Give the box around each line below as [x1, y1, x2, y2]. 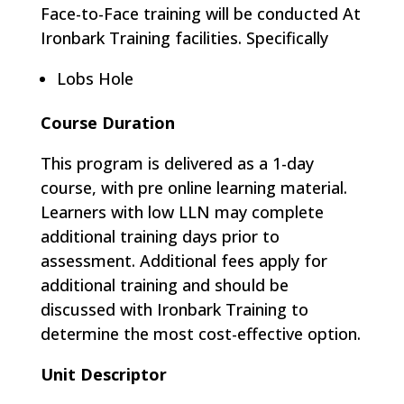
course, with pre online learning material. [40, 177, 347, 198]
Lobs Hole [56, 68, 133, 89]
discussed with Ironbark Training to [40, 298, 308, 320]
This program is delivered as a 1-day [40, 152, 314, 174]
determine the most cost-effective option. [40, 323, 361, 344]
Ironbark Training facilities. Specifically [40, 27, 328, 49]
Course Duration [40, 112, 175, 133]
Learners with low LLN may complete [40, 201, 324, 223]
